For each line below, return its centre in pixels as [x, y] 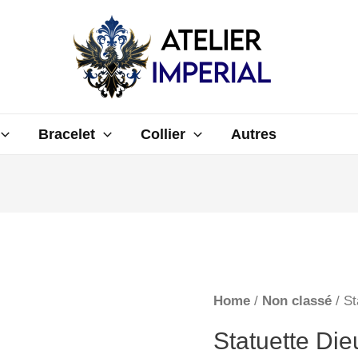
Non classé [296, 301]
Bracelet [67, 134]
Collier [163, 134]
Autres [253, 134]
